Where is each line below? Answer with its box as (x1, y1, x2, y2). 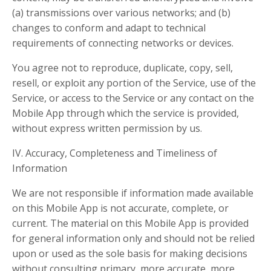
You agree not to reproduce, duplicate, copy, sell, (12, 61, 233, 74)
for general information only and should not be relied (12, 232, 255, 245)
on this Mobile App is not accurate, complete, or (12, 201, 229, 215)
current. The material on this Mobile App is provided (12, 217, 249, 230)
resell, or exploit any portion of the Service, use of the (12, 76, 256, 90)
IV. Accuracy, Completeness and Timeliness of (12, 146, 217, 160)
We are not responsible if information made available (12, 186, 253, 200)
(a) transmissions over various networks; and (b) (12, 6, 230, 19)
